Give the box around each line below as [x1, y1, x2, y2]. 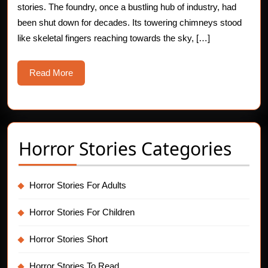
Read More [29, 68, 73, 78]
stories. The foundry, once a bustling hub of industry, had [17, 2, 236, 12]
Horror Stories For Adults [29, 180, 126, 190]
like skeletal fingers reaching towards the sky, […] [17, 33, 210, 43]
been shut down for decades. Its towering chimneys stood [17, 17, 242, 28]
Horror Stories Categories [19, 136, 232, 161]
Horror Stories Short [29, 234, 108, 244]
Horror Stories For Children [29, 207, 135, 217]
